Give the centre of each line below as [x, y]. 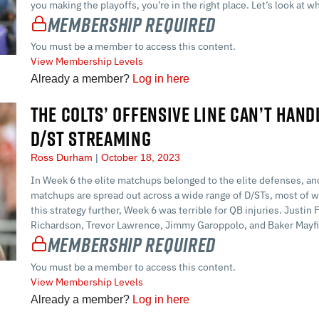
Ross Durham [63, 158]
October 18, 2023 [139, 158]
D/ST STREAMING [91, 139]
